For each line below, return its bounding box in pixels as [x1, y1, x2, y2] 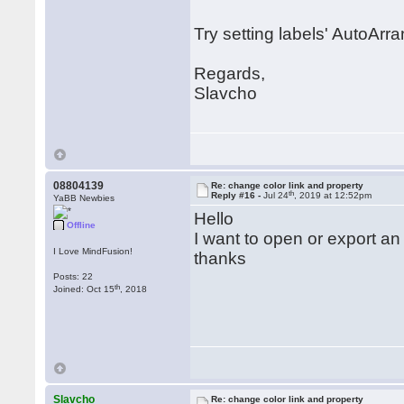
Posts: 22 [53, 271, 94, 281]
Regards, [194, 64, 266, 83]
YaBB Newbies [53, 193, 115, 203]
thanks [194, 249, 247, 268]
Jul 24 [263, 190, 289, 200]
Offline [67, 220, 96, 230]
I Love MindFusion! [53, 246, 133, 256]
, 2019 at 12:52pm [294, 190, 372, 200]
